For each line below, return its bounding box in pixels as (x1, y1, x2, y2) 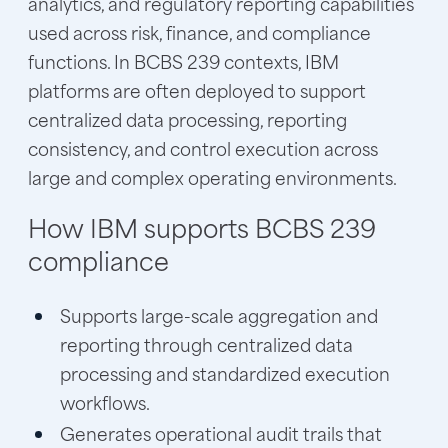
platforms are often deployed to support (28, 75, 366, 104)
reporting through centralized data (60, 329, 353, 358)
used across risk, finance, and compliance (28, 17, 371, 46)
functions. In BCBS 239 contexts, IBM (28, 46, 339, 75)
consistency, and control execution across (28, 133, 378, 162)
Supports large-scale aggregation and (60, 300, 378, 329)
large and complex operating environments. (28, 162, 397, 191)
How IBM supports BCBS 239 (28, 206, 376, 246)
